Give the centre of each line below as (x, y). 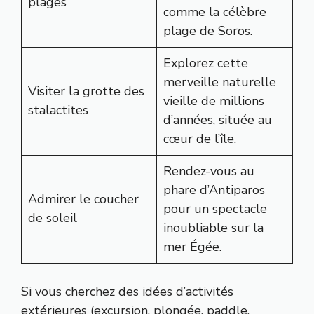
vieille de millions (214, 101)
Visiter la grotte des (86, 91)
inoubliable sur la (213, 227)
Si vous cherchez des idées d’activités (127, 291)
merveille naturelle (220, 82)
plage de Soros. (208, 30)
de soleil (53, 218)
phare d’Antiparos (214, 190)
